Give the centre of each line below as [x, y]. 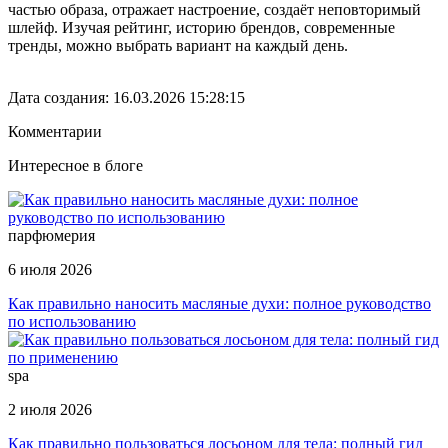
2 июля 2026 [50, 410]
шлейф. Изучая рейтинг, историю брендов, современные [201, 28]
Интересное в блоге [75, 166]
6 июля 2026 [50, 270]
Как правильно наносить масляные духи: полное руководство [219, 304]
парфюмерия [51, 236]
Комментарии [55, 132]
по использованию [72, 322]
